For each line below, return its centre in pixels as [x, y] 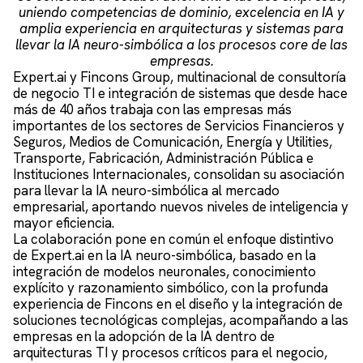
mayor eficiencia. [64, 223]
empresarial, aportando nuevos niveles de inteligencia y [181, 207]
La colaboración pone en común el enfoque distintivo [173, 239]
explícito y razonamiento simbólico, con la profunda [171, 288]
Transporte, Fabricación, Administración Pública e [163, 158]
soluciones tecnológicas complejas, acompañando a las [181, 320]
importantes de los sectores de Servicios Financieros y [179, 126]
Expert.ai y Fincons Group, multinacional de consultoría [179, 77]
